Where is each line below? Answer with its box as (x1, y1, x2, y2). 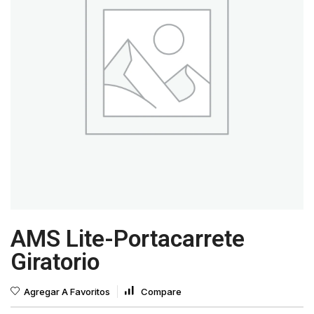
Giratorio (11, 248, 100, 275)
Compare (141, 286, 182, 297)
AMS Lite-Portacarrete (11, 225, 245, 252)
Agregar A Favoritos (24, 286, 110, 297)
